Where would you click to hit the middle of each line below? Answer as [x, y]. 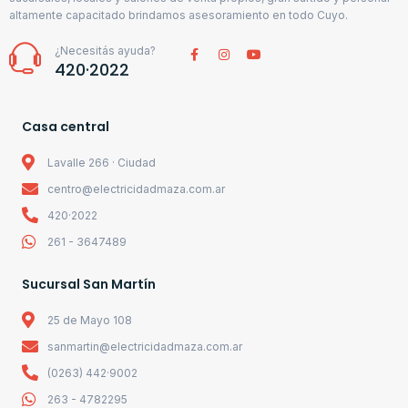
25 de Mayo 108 [89, 320]
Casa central [66, 126]
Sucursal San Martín [89, 284]
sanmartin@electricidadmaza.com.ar [144, 346]
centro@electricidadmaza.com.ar [136, 189]
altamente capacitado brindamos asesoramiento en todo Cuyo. [178, 15]
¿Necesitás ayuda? [105, 50]
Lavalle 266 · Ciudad [101, 162]
